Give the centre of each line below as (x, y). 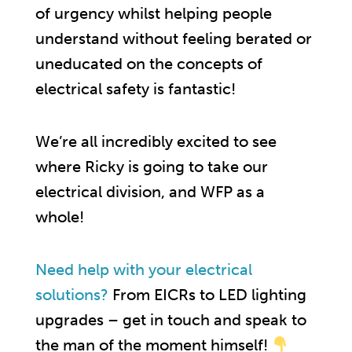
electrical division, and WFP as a (150, 191)
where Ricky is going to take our (152, 166)
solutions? (72, 294)
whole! (60, 216)
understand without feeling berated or (174, 38)
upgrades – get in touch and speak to (171, 319)
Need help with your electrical (144, 269)
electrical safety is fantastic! (136, 88)
